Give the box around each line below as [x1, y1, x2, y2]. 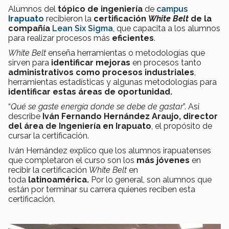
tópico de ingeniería [58, 4, 143, 14]
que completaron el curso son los [8, 155, 136, 165]
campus [156, 4, 188, 14]
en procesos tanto [132, 57, 201, 67]
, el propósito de [151, 121, 212, 131]
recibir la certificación [8, 165, 89, 175]
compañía [8, 23, 50, 33]
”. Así [183, 101, 199, 111]
